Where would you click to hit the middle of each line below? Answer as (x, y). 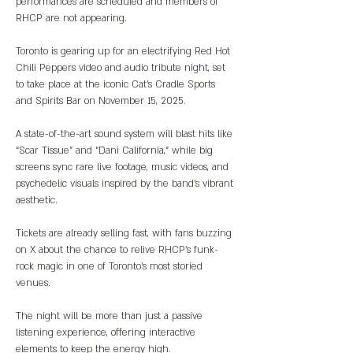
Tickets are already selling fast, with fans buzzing (125, 233)
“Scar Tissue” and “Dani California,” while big (116, 150)
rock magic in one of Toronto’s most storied (111, 266)
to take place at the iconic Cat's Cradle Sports (117, 84)
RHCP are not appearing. (71, 18)
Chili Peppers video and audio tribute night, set (122, 68)
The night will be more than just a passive (111, 316)
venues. (33, 283)
